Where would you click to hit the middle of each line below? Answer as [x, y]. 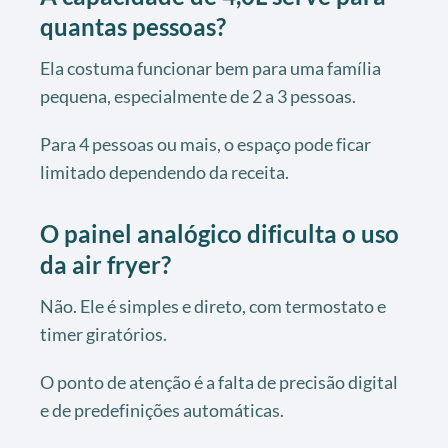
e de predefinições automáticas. [162, 409]
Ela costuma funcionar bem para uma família [210, 67]
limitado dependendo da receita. [164, 171]
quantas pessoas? [133, 26]
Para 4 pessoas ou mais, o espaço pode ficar [205, 143]
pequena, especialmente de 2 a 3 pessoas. [198, 95]
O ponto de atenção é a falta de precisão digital [219, 381]
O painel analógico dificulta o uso [219, 233]
